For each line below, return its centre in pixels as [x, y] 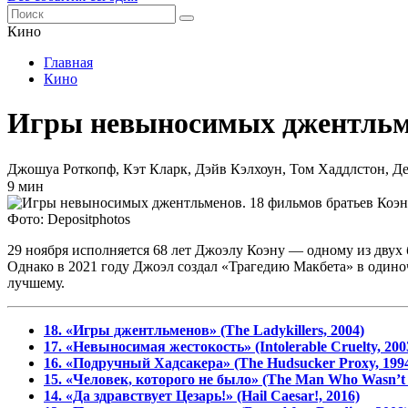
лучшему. [36, 282]
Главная [68, 62]
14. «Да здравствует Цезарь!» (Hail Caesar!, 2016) [202, 395]
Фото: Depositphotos [69, 219]
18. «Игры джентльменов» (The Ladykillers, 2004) [204, 330]
